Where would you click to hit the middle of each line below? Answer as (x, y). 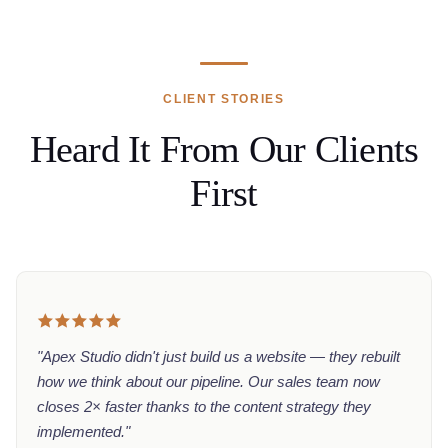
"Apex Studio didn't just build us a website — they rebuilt (218, 356)
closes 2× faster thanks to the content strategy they (204, 406)
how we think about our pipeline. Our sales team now (208, 381)
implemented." (83, 431)
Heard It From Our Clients (224, 149)
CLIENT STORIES (224, 99)
